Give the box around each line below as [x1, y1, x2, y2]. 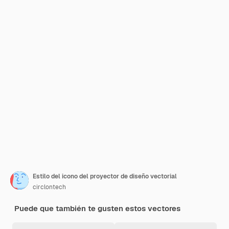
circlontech [33, 183, 66, 191]
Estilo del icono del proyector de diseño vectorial [33, 172, 177, 180]
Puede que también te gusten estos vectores [14, 203, 180, 213]
